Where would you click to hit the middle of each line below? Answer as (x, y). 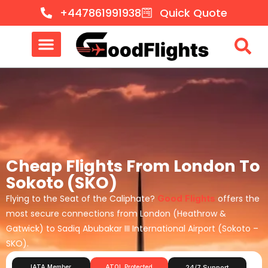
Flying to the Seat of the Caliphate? (82, 198)
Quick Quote (194, 13)
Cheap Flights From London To (133, 166)
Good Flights (186, 198)
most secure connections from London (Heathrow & (116, 213)
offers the (237, 198)
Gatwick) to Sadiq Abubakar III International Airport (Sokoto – (132, 228)
